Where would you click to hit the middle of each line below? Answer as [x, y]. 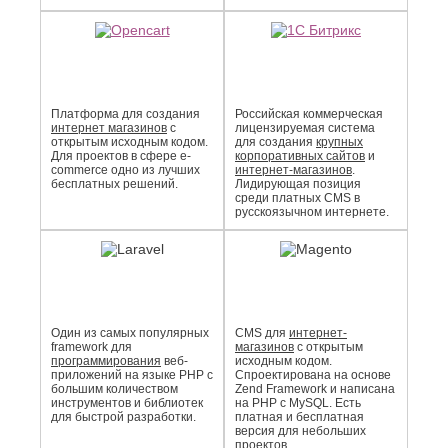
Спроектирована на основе [313, 375]
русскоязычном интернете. [312, 212]
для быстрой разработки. [123, 417]
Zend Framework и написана [315, 389]
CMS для [262, 333]
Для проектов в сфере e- [121, 156]
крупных [339, 142]
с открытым [328, 347]
